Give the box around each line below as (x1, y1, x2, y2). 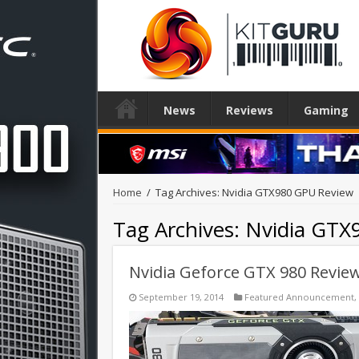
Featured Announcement (244, 290, 354, 303)
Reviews (226, 103, 273, 118)
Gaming (304, 103, 349, 118)
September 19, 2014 (139, 290, 224, 303)
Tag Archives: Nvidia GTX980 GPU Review (155, 184, 353, 200)
